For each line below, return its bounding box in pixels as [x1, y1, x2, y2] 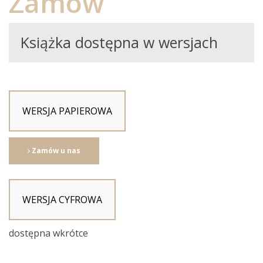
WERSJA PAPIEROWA [22, 104, 112, 118]
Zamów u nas [30, 146, 80, 156]
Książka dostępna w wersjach [21, 32, 218, 53]
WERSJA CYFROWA [22, 193, 102, 207]
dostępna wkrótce [9, 227, 88, 240]
